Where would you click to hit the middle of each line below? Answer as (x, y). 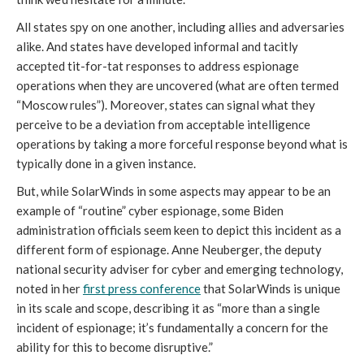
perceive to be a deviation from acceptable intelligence (163, 125)
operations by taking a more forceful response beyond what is (182, 144)
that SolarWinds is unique (271, 289)
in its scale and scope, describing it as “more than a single (168, 308)
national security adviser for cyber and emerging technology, (180, 269)
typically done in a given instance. (106, 164)
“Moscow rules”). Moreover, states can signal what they (166, 105)
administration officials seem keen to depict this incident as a (179, 230)
